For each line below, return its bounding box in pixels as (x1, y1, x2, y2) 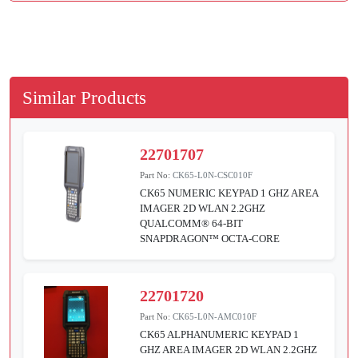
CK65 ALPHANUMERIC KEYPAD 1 (140, 328, 300, 340)
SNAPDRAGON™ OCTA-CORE (140, 232, 280, 245)
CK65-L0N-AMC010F (173, 311, 257, 321)
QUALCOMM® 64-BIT (140, 217, 244, 229)
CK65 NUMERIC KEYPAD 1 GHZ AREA (140, 186, 319, 199)
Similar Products (22, 86, 146, 108)
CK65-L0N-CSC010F (173, 169, 253, 180)
